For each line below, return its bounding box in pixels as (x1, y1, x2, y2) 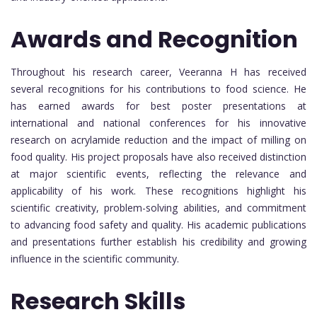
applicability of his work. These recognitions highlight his (11, 183, 306, 197)
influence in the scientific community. (11, 251, 179, 265)
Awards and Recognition (11, 23, 298, 55)
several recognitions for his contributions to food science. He (11, 81, 306, 96)
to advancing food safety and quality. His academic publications (11, 217, 306, 231)
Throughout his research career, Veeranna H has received (11, 64, 306, 79)
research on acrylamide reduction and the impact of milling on (11, 132, 306, 146)
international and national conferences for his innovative (11, 115, 306, 129)
